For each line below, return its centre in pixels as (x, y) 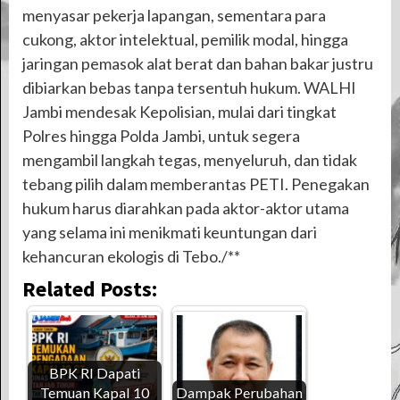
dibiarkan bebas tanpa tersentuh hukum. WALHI (189, 87)
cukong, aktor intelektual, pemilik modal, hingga (185, 39)
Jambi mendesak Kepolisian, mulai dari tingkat (179, 111)
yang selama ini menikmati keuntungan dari (170, 232)
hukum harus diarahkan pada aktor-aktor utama (186, 208)
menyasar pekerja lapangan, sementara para (174, 15)
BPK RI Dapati (95, 372)
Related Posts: (90, 288)
